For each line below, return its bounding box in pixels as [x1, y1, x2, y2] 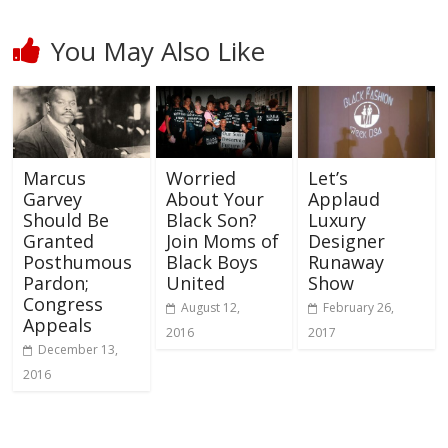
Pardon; [23, 271, 90, 296]
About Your [165, 187, 264, 212]
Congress [23, 292, 104, 317]
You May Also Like [51, 33, 266, 70]
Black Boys [165, 250, 258, 275]
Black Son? [165, 208, 257, 233]
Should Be [23, 208, 110, 233]
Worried [165, 166, 236, 191]
